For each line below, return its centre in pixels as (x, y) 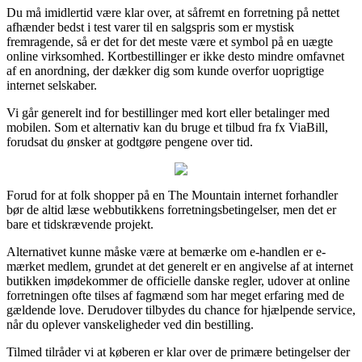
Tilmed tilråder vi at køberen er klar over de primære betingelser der (178, 351)
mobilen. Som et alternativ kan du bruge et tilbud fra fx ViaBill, (167, 127)
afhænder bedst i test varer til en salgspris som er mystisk (150, 27)
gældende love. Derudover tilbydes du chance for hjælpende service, (181, 309)
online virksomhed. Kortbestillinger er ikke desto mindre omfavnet (175, 56)
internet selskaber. (52, 85)
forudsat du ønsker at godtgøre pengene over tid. (130, 141)
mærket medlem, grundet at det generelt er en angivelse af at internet (180, 266)
